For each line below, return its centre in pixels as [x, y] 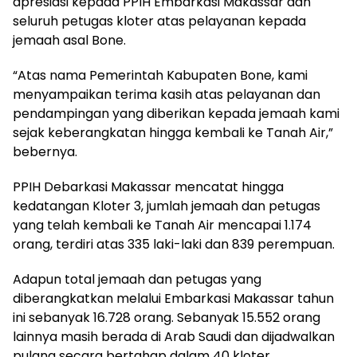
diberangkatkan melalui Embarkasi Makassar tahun [173, 299]
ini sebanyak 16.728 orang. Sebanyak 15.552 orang [167, 318]
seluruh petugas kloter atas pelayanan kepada [159, 22]
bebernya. [45, 152]
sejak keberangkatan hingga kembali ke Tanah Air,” [173, 133]
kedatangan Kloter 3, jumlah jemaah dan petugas [167, 206]
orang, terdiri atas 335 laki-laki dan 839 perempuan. [174, 245]
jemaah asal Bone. [69, 41]
